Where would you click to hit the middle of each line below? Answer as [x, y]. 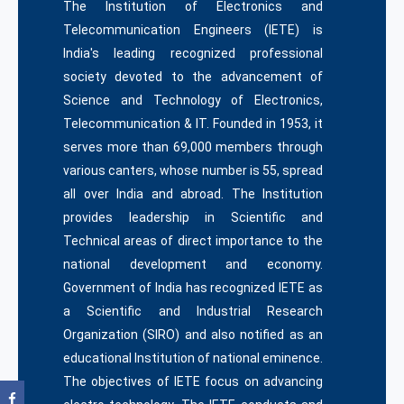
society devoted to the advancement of [193, 77]
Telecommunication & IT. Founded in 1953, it [193, 124]
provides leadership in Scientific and [193, 218]
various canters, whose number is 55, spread [193, 171]
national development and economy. [193, 265]
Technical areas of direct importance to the [193, 241]
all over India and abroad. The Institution [193, 194]
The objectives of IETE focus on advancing [193, 382]
